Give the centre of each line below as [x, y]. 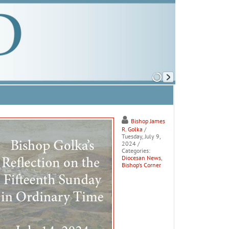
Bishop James [148, 121]
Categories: [136, 151]
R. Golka [132, 129]
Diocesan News [141, 158]
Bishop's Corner [141, 165]
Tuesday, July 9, [141, 136]
